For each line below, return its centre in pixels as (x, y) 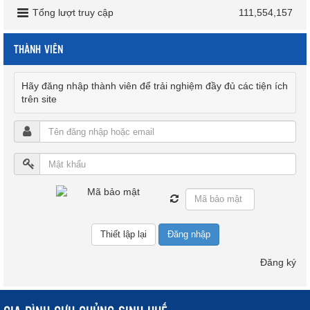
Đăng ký (278, 263)
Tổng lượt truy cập (73, 13)
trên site (39, 99)
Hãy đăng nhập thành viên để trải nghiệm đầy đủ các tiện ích (155, 86)
